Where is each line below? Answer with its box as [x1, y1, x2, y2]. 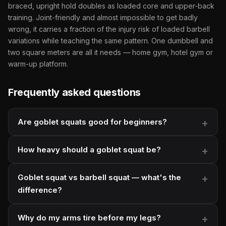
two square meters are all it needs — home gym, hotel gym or [8, 47, 213, 56]
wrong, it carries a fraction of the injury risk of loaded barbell [8, 24, 210, 33]
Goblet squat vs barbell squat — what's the [18, 172, 181, 182]
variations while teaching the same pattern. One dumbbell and [8, 36, 213, 45]
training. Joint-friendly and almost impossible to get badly [8, 13, 198, 22]
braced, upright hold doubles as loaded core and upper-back [8, 1, 214, 10]
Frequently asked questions [8, 86, 141, 98]
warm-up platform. [8, 59, 68, 68]
